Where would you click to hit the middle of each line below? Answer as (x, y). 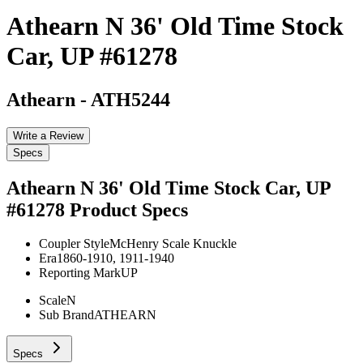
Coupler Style (74, 244)
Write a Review (48, 135)
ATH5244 (130, 99)
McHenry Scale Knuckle (173, 244)
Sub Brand (66, 315)
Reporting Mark (80, 273)
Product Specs (129, 209)
